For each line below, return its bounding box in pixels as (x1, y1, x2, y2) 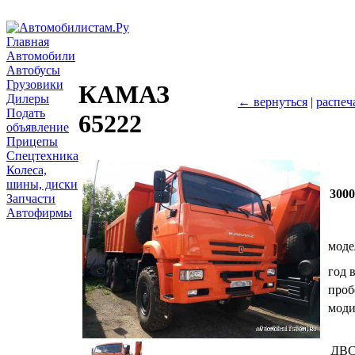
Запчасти (6, 192, 55, 205)
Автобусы (6, 63, 60, 77)
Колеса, (6, 163, 47, 177)
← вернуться (238, 95, 307, 109)
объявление (6, 120, 69, 134)
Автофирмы (6, 206, 72, 219)
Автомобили (6, 49, 75, 63)
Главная (6, 35, 49, 48)
